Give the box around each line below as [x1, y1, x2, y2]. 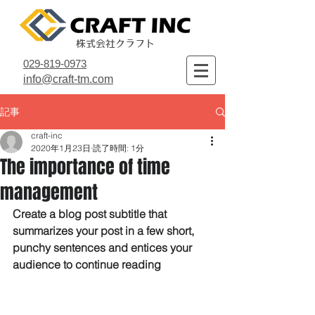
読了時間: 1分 [93, 143, 144, 153]
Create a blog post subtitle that [13, 207, 169, 221]
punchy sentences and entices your [13, 240, 195, 255]
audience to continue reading [13, 257, 161, 271]
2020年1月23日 [31, 143, 91, 153]
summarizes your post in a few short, [13, 224, 197, 238]
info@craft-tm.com [23, 73, 113, 85]
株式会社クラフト [76, 39, 155, 50]
